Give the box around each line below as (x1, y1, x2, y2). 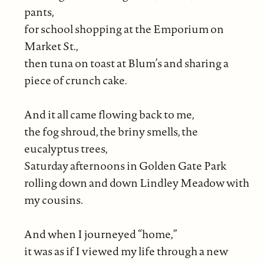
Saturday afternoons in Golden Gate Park (24, 157, 226, 173)
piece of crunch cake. (24, 72, 127, 88)
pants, (24, 4, 54, 19)
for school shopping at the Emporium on (24, 21, 224, 37)
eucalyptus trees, (24, 140, 108, 156)
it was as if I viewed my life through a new (24, 243, 228, 259)
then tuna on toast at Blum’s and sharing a (24, 55, 229, 71)
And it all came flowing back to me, (24, 106, 194, 122)
